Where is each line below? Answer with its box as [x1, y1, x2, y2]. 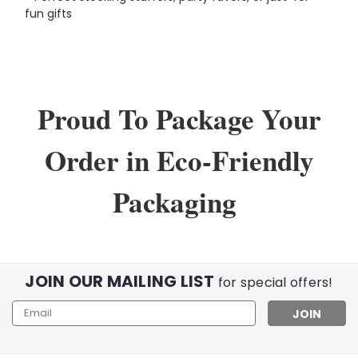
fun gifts [25, 5, 72, 22]
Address [12, 316, 56, 333]
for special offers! [217, 272, 333, 292]
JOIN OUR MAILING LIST [25, 269, 218, 292]
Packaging [112, 181, 246, 222]
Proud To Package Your [37, 97, 321, 139]
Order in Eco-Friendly [44, 139, 314, 181]
